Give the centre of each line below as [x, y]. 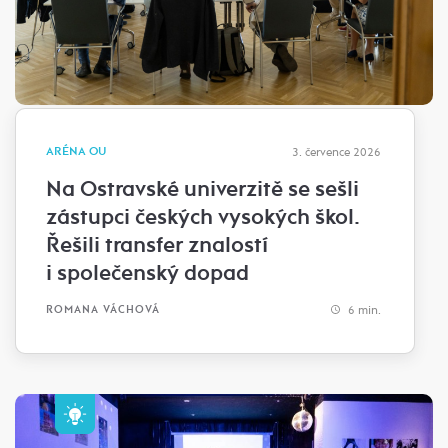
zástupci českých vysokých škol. [203, 216]
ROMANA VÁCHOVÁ [103, 310]
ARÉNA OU [76, 151]
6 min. [363, 309]
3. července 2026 [336, 151]
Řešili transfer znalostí [157, 244]
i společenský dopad [147, 272]
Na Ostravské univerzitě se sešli [202, 188]
